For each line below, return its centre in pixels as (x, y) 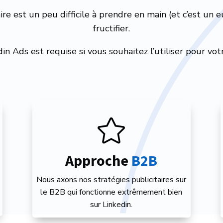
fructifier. (111, 28)
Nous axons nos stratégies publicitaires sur (111, 180)
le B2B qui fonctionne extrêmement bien (111, 192)
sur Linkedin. (111, 205)
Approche (99, 161)
